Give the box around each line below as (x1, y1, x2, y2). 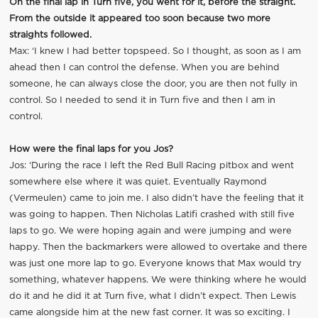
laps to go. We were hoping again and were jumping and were (9, 226, 292, 236)
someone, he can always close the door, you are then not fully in (9, 79, 297, 89)
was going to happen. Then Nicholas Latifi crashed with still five (9, 210, 295, 220)
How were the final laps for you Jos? (9, 145, 173, 155)
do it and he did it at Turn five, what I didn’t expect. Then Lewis (9, 292, 296, 302)
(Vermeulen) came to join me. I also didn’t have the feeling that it (9, 194, 304, 204)
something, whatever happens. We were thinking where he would (9, 275, 307, 285)
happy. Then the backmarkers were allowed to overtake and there (9, 243, 307, 253)
